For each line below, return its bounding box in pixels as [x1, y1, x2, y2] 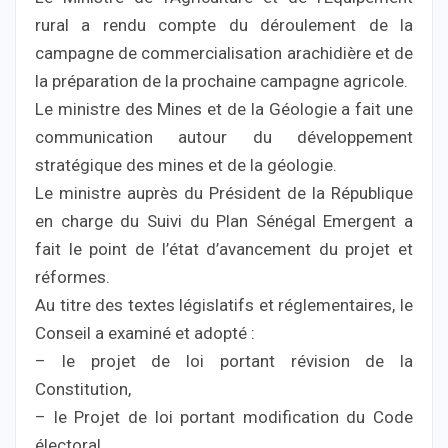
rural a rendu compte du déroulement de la [35, 14, 413, 35]
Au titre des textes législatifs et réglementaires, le [35, 294, 413, 315]
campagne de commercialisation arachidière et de [35, 42, 413, 63]
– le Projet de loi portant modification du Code [35, 406, 413, 427]
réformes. [35, 266, 110, 287]
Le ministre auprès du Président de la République [35, 182, 413, 203]
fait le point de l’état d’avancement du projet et [35, 238, 413, 259]
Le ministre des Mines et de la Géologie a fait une [35, 98, 413, 119]
